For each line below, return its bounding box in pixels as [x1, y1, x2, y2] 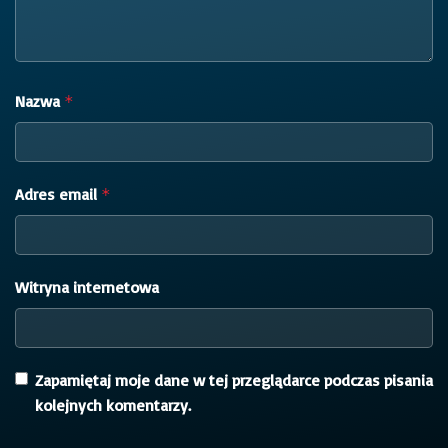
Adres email [15, 183, 101, 204]
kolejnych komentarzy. [35, 394, 191, 415]
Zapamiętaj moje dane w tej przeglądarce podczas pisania [35, 369, 433, 390]
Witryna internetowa [15, 276, 159, 297]
